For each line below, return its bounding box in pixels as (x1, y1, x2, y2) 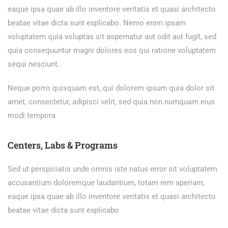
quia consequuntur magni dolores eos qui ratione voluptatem (8, 46, 216, 55)
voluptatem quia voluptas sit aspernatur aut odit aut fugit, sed (8, 32, 216, 41)
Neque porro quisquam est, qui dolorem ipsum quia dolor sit (8, 83, 214, 93)
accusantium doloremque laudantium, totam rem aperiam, (8, 178, 205, 187)
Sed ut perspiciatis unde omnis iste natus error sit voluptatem (8, 164, 217, 174)
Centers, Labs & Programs (8, 139, 118, 151)
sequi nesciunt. (8, 60, 60, 69)
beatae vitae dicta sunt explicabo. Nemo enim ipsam (8, 18, 186, 27)
